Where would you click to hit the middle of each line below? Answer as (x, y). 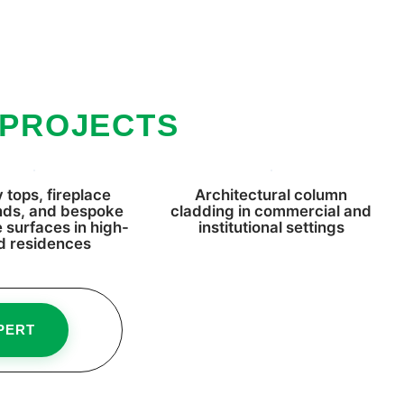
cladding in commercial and (271, 211)
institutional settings (271, 228)
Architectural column (271, 195)
